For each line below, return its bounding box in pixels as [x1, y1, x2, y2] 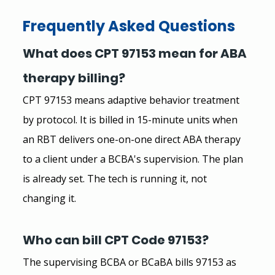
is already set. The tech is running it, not [22, 171, 209, 185]
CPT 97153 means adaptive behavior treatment [22, 93, 242, 107]
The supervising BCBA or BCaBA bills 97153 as [22, 255, 239, 269]
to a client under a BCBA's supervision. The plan [22, 152, 246, 166]
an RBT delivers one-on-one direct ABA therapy [22, 132, 243, 146]
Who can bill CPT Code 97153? [22, 231, 209, 249]
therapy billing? [22, 69, 125, 87]
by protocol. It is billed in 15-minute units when [22, 112, 240, 126]
